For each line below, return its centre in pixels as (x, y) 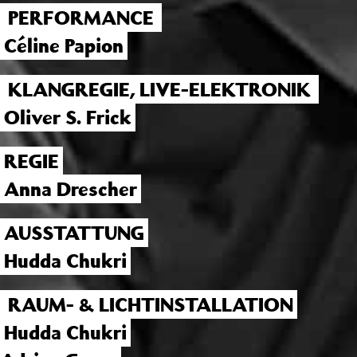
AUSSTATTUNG (74, 233)
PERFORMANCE (81, 18)
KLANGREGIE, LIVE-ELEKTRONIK (159, 89)
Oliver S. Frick (68, 117)
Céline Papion (64, 45)
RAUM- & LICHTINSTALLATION (151, 304)
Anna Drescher (71, 189)
